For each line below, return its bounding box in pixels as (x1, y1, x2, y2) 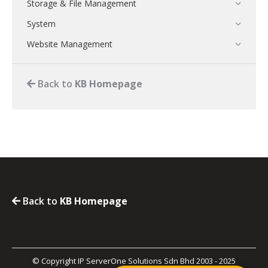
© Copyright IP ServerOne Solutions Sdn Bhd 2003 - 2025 (32, 255, 236, 266)
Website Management (27, 38, 112, 50)
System (27, 18, 56, 29)
